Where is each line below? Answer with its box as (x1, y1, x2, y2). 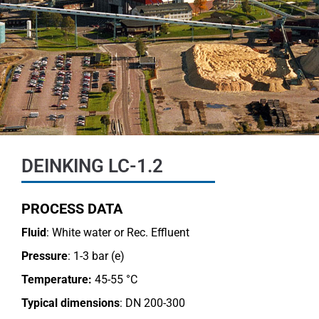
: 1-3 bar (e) (68, 249, 125, 263)
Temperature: (21, 273, 95, 287)
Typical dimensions (21, 296, 120, 310)
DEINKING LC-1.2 (21, 155, 163, 177)
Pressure (21, 249, 68, 263)
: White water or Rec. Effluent (46, 226, 189, 240)
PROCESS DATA (21, 200, 122, 218)
